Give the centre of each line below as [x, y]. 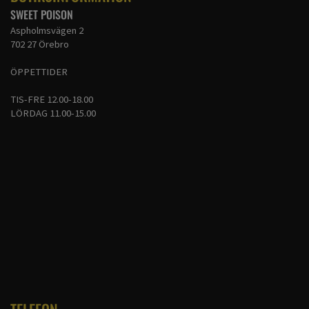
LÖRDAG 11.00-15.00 [53, 113]
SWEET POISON [42, 14]
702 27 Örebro [40, 44]
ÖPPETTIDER [39, 71]
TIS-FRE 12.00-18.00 [52, 99]
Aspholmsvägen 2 [47, 30]
